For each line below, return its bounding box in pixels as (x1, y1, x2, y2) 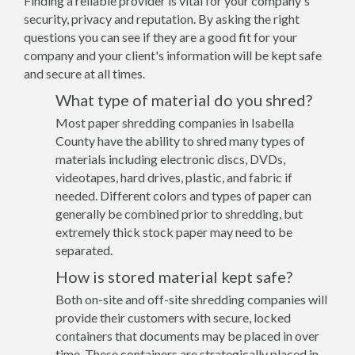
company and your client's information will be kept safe (24, 47, 322, 63)
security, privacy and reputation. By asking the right (24, 10, 300, 26)
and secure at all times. (24, 65, 145, 81)
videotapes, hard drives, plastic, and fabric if (55, 169, 292, 185)
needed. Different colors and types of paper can (55, 187, 311, 203)
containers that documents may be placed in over (55, 327, 319, 343)
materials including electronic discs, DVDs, (55, 151, 285, 166)
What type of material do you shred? (55, 90, 312, 109)
